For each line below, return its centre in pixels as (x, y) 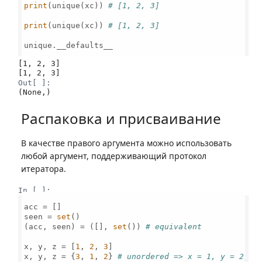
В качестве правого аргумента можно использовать (126, 143)
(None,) (35, 92)
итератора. (44, 168)
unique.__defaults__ (69, 45)
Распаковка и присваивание (121, 118)
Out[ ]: (35, 83)
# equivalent (174, 226)
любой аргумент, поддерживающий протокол (114, 156)
